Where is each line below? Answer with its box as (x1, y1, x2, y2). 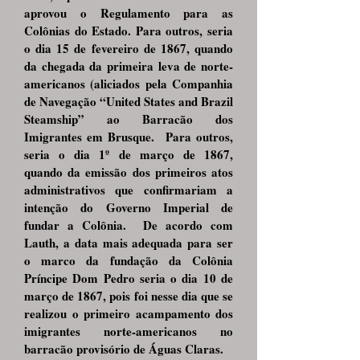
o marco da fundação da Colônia (24, 252, 233, 269)
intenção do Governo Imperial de (24, 198, 233, 216)
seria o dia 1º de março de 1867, (24, 145, 233, 163)
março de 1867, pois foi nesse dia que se (24, 287, 233, 305)
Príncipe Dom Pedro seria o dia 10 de (24, 269, 233, 287)
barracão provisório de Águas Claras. (24, 340, 223, 358)
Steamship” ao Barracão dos (24, 110, 233, 128)
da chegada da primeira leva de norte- (24, 57, 233, 75)
